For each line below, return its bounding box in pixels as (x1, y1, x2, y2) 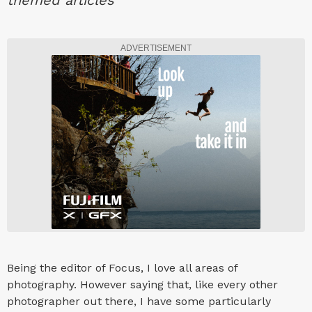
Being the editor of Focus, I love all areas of (7, 261, 237, 275)
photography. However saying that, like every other (7, 278, 278, 292)
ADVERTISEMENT (120, 43, 192, 54)
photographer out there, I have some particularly (7, 295, 271, 309)
